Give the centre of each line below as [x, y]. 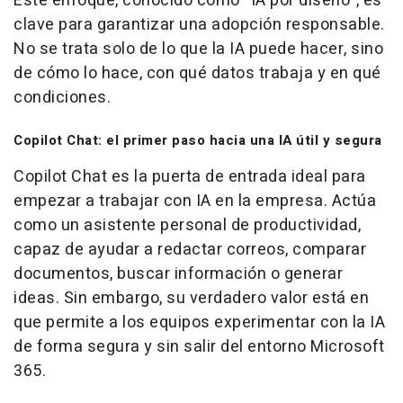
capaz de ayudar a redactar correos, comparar [190, 249]
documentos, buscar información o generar [178, 273]
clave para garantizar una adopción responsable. [199, 24]
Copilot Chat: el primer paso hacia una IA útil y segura [198, 140]
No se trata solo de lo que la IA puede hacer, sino [198, 49]
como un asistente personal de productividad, [187, 225]
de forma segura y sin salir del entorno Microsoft [199, 346]
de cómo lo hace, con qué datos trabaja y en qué [197, 73]
